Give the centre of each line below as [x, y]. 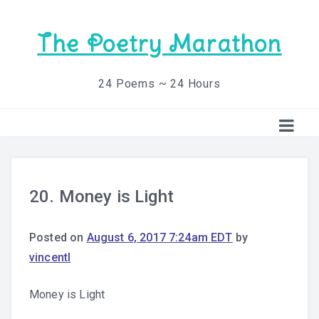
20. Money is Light [101, 197]
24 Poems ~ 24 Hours [159, 84]
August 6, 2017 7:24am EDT [159, 237]
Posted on [58, 237]
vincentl [50, 257]
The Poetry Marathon [159, 44]
